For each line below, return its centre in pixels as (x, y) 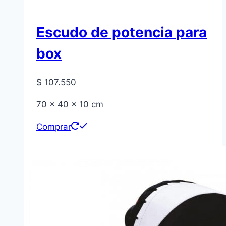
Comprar (54, 127)
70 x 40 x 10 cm (70, 105)
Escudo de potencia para (122, 32)
